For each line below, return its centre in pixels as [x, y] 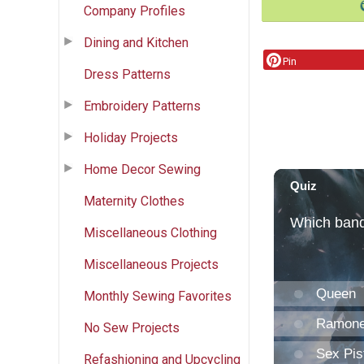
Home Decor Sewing [142, 169]
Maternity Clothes [134, 201]
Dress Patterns [127, 74]
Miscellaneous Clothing [150, 232]
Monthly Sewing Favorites [158, 296]
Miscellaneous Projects [151, 264]
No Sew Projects [132, 327]
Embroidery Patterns [142, 106]
